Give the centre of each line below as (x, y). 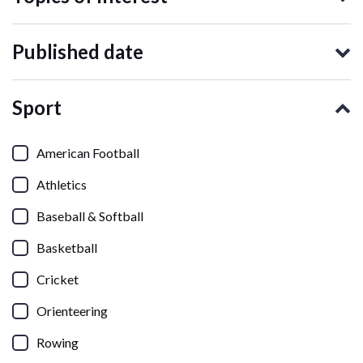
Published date (78, 52)
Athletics (62, 185)
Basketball (67, 248)
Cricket (58, 280)
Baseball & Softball (90, 216)
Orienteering (72, 311)
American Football (88, 153)
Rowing (58, 343)
